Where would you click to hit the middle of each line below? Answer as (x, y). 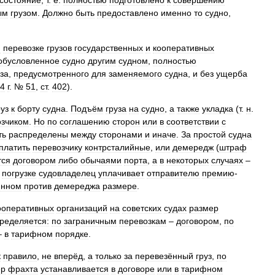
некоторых (188, 160)
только (108, 256)
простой (210, 134)
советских (142, 208)
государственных (109, 48)
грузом (24, 13)
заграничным (90, 221)
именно (176, 13)
